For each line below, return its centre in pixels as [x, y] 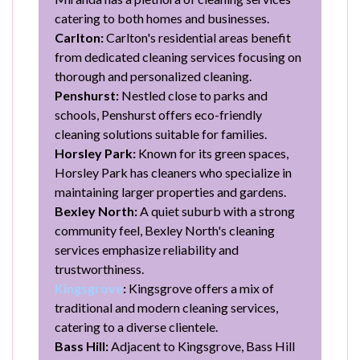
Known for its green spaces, [212, 153]
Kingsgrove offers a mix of [200, 288]
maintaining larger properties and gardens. [170, 191]
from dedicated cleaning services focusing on [178, 56]
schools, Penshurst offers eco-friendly [158, 114]
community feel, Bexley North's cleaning [165, 230]
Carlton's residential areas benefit [197, 37]
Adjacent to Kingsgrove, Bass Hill [202, 346]
